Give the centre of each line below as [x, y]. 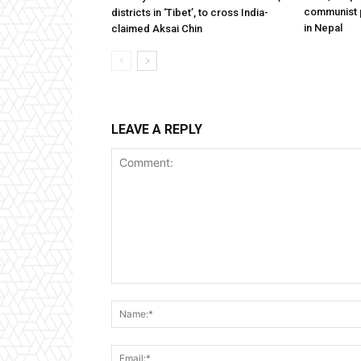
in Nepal [323, 27]
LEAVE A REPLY [157, 129]
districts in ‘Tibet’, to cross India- [190, 12]
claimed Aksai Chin [157, 28]
